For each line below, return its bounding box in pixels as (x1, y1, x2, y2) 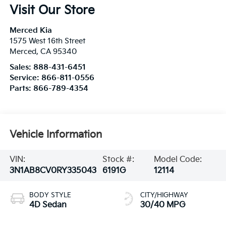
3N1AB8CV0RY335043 (9, 165, 96, 176)
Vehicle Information (9, 129, 102, 141)
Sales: (9, 63, 33, 72)
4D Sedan (29, 200, 67, 210)
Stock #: (102, 154, 135, 164)
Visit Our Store (9, 3, 95, 18)
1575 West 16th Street (9, 37, 85, 46)
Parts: (9, 84, 33, 93)
